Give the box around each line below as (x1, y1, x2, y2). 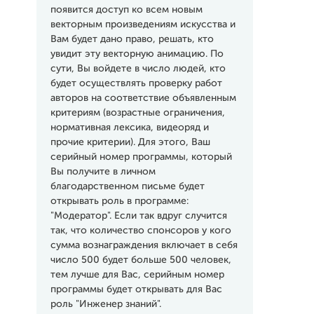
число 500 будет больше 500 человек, (50, 255, 231, 265)
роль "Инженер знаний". (50, 299, 161, 309)
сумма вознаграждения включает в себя (50, 240, 238, 250)
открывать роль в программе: (50, 196, 189, 206)
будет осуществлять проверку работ (50, 78, 222, 88)
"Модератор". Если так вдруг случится (50, 211, 227, 221)
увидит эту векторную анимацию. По (50, 49, 224, 59)
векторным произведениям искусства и (50, 20, 235, 29)
